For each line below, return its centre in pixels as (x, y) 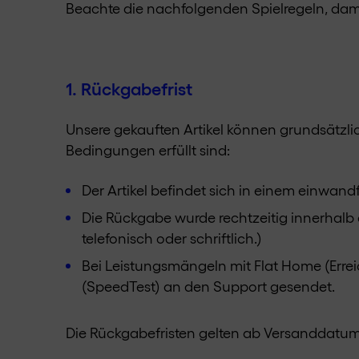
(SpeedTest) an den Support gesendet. (208, 285)
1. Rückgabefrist (129, 87)
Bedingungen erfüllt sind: (148, 149)
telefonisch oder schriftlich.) (172, 237)
